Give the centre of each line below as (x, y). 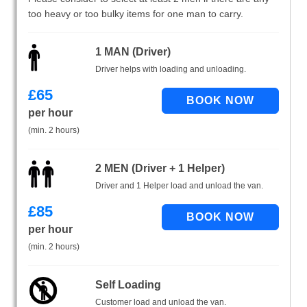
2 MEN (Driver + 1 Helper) (160, 169)
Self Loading (128, 285)
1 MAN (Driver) (133, 52)
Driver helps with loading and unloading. (170, 70)
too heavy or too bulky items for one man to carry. (136, 14)
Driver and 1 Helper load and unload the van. (179, 186)
